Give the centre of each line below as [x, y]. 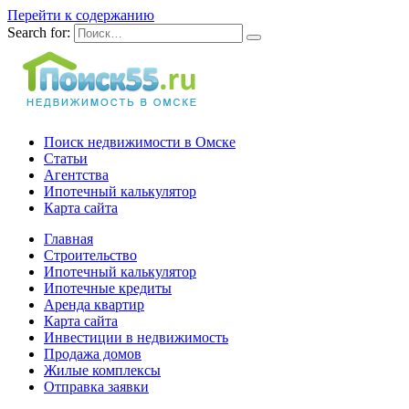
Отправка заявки [96, 387]
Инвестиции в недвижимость [136, 337]
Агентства [76, 175]
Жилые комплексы [102, 370]
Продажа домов [93, 354]
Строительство [90, 255]
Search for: [39, 32]
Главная [68, 239]
